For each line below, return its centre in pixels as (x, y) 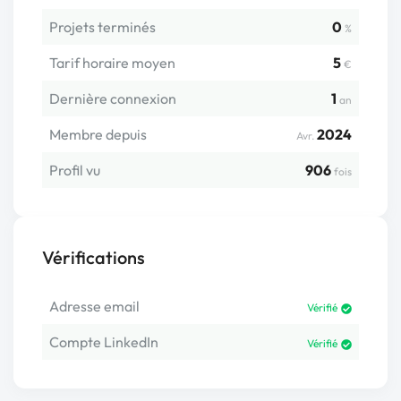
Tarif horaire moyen (112, 63)
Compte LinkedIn (104, 342)
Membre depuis (98, 135)
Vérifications (94, 258)
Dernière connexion (113, 99)
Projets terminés (102, 27)
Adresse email (94, 307)
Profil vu (75, 171)
